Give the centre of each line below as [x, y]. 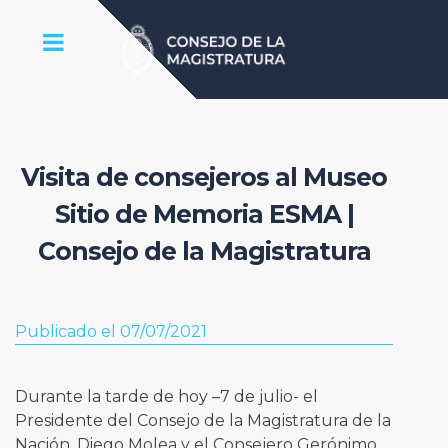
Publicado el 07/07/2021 [110, 332]
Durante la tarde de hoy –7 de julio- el [166, 397]
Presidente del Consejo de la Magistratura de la [202, 421]
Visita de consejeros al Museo [204, 176]
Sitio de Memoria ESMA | [204, 213]
